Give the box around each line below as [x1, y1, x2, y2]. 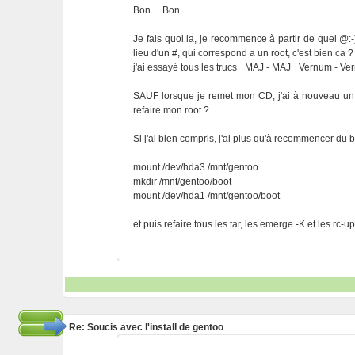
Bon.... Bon [133, 5, 181, 16]
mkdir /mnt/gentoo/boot [133, 176, 232, 187]
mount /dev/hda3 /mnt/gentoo [133, 162, 259, 173]
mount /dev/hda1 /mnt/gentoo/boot [133, 190, 281, 201]
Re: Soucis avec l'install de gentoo [68, 322, 223, 333]
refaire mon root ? [133, 105, 210, 116]
